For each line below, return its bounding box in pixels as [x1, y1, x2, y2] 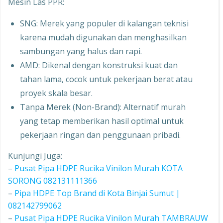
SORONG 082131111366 [8, 175, 97, 186]
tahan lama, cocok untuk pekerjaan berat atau [20, 74, 193, 85]
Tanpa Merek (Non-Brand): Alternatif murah [20, 102, 186, 112]
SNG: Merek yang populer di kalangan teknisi [20, 18, 189, 29]
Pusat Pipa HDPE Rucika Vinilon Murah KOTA [14, 163, 183, 174]
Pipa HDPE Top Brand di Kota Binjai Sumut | [14, 188, 180, 199]
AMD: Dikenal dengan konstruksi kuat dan [20, 60, 178, 71]
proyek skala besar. [20, 88, 93, 99]
